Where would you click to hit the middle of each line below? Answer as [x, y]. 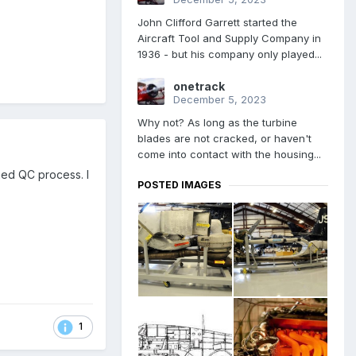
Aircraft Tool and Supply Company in [229, 39]
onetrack [199, 87]
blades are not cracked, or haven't [224, 139]
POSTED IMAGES [179, 185]
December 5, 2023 [220, 100]
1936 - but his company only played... [230, 54]
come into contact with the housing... [229, 155]
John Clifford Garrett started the [217, 23]
